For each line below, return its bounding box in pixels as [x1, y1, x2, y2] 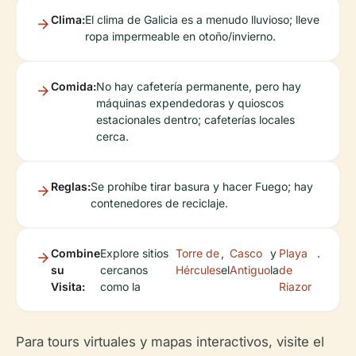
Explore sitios [100, 246, 168, 260]
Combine [51, 246, 100, 260]
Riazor [279, 279, 312, 293]
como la [100, 279, 141, 293]
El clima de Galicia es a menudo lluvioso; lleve [85, 12, 319, 26]
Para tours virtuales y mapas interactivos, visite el [16, 333, 324, 350]
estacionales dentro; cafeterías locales [96, 112, 295, 126]
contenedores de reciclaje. [91, 195, 228, 210]
